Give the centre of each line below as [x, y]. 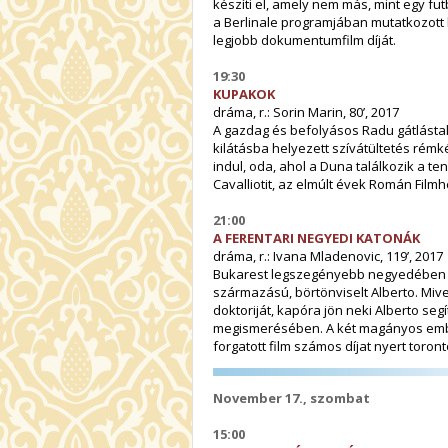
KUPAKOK [244, 93]
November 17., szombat [291, 397]
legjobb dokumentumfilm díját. [304, 39]
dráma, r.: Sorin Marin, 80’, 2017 [306, 111]
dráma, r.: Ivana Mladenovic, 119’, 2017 [328, 255]
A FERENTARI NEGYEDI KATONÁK [316, 237]
